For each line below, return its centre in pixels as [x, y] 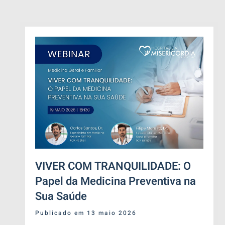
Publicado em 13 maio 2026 [86, 213]
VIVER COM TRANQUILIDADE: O [113, 166]
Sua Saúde [61, 197]
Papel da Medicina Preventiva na [116, 182]
